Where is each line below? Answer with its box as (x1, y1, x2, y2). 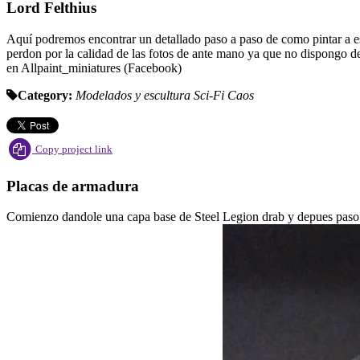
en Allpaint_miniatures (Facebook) (6, 60, 182, 75)
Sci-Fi (194, 88, 227, 102)
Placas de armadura (6, 177, 139, 194)
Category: (18, 88, 72, 102)
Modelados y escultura (76, 88, 194, 102)
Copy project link (35, 142, 112, 155)
